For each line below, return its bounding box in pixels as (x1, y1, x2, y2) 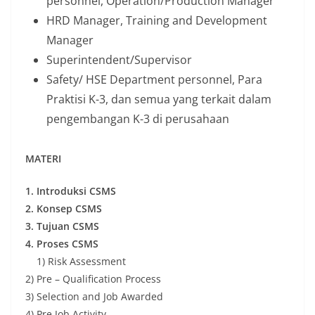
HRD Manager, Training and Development (46, 13, 267, 28)
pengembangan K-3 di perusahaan (46, 111, 229, 127)
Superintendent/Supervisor (46, 52, 192, 67)
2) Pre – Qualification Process (25, 272, 161, 285)
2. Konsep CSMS (25, 202, 102, 215)
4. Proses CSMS (25, 237, 98, 250)
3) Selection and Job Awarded (25, 290, 163, 303)
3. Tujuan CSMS (25, 219, 99, 233)
